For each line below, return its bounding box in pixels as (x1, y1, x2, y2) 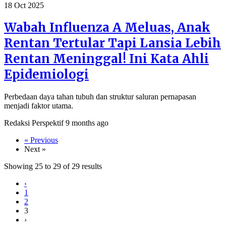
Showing (4, 162, 35, 171)
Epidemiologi (4, 67, 89, 83)
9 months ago (66, 119, 108, 128)
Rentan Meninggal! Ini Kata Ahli (4, 51, 209, 67)
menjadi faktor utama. (4, 101, 73, 110)
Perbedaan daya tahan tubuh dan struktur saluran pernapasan (4, 92, 196, 101)
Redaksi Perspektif (4, 119, 64, 128)
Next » (24, 145, 46, 154)
